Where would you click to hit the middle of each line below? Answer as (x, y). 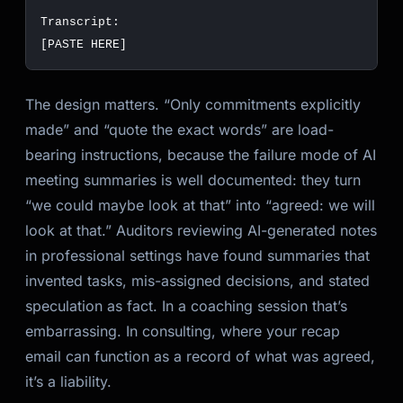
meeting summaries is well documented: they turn (193, 180)
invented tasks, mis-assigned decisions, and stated (197, 281)
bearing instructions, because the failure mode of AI (201, 155)
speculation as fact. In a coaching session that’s (186, 306)
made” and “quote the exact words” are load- (179, 130)
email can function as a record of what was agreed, (200, 356)
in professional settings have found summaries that (197, 255)
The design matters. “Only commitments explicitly (193, 104)
